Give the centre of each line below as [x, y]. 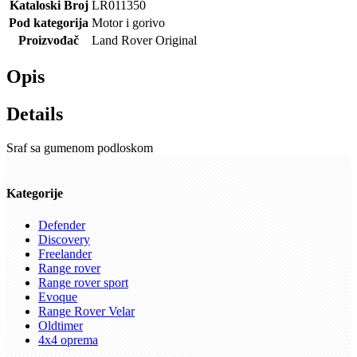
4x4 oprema [68, 339]
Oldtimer [61, 325]
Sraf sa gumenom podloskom [80, 148]
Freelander [65, 253]
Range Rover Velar [86, 311]
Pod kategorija [49, 23]
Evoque [58, 296]
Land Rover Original [144, 41]
